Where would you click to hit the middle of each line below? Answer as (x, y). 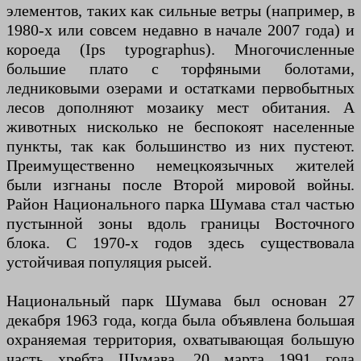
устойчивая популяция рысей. (109, 262)
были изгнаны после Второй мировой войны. (180, 185)
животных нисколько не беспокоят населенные (180, 127)
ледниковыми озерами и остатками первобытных (180, 88)
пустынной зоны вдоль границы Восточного (180, 224)
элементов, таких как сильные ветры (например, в (180, 11)
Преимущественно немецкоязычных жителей (180, 166)
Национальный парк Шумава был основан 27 (180, 301)
